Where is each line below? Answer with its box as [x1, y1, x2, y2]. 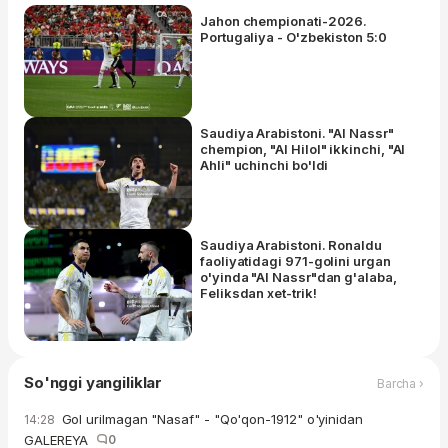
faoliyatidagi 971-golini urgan [200, 253, 391, 270]
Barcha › [376, 375, 424, 391]
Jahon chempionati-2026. [200, 13, 368, 30]
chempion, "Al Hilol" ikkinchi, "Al [200, 141, 406, 158]
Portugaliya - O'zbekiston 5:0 [200, 29, 387, 46]
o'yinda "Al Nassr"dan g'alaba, [200, 269, 397, 286]
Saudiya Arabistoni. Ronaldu [200, 237, 382, 254]
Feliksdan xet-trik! [200, 285, 317, 302]
